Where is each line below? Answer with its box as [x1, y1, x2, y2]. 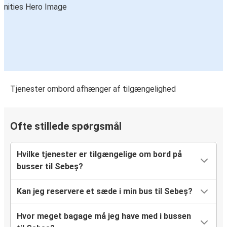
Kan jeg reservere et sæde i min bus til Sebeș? [17, 186, 193, 197]
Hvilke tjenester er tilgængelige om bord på [17, 149, 182, 160]
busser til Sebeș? [17, 162, 83, 172]
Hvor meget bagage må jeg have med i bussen [17, 211, 191, 221]
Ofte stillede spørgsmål [10, 120, 122, 133]
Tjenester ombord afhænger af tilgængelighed [10, 84, 176, 94]
